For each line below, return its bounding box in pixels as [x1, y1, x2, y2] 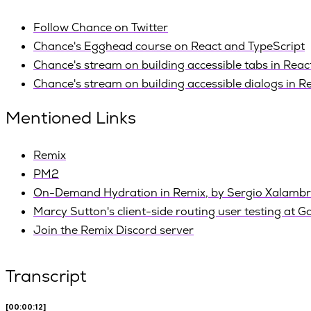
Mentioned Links [6, 106, 136, 128]
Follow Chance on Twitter [33, 19, 168, 35]
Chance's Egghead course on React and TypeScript [33, 38, 305, 53]
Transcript [6, 265, 87, 287]
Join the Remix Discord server [33, 222, 194, 237]
